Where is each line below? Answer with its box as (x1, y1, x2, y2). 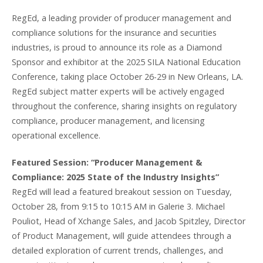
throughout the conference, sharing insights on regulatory (12, 100, 237, 112)
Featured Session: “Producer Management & (12, 157, 202, 168)
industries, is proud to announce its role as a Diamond (12, 41, 222, 53)
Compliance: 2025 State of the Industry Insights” (12, 171, 219, 183)
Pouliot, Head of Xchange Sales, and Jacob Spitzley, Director (12, 215, 245, 227)
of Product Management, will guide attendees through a (12, 230, 231, 242)
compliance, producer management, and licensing (12, 114, 205, 126)
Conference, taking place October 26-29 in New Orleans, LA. (12, 70, 243, 82)
